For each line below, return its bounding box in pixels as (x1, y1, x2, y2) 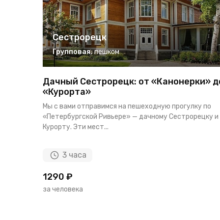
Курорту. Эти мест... (43, 122, 109, 131)
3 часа (62, 150, 86, 160)
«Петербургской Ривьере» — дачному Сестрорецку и (43, 112, 219, 121)
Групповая (53, 47, 90, 56)
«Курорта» (43, 86, 91, 97)
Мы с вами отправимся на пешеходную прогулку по (43, 102, 211, 110)
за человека (43, 185, 83, 193)
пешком (94, 47, 119, 56)
